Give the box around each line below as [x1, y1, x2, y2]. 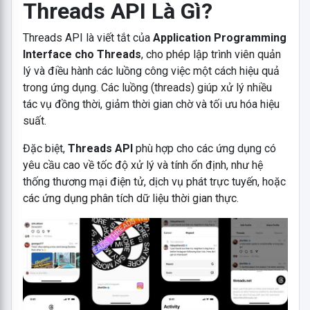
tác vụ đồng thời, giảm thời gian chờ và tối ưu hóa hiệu [22, 98, 280, 111]
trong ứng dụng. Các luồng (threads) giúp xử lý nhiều [22, 81, 272, 94]
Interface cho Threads [22, 48, 141, 61]
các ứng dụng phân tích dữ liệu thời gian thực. [22, 192, 239, 205]
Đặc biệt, [22, 142, 68, 155]
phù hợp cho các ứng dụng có [132, 142, 276, 155]
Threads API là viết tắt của [22, 31, 153, 44]
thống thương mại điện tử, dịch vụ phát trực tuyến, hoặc [22, 175, 286, 188]
